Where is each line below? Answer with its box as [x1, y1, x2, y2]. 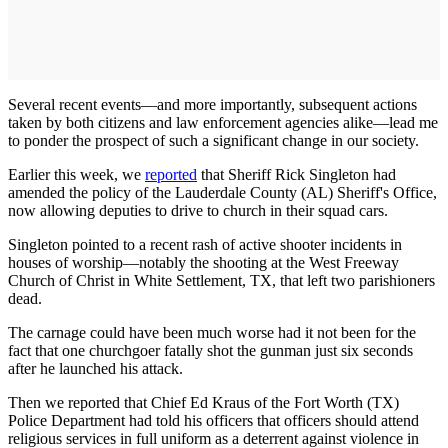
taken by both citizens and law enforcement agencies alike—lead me [8, 114, 438, 131]
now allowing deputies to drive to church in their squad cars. [8, 202, 388, 219]
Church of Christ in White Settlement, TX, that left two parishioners [8, 272, 435, 289]
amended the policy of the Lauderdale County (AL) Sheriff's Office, [8, 184, 437, 201]
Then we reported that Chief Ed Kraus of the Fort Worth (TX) [8, 394, 399, 411]
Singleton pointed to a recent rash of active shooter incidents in [8, 236, 402, 253]
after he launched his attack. [8, 360, 183, 377]
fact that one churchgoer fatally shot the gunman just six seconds [8, 342, 413, 359]
